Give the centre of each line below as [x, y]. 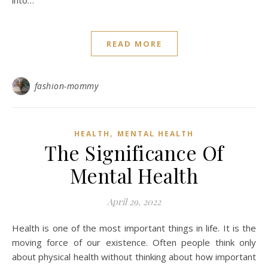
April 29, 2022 [134, 202]
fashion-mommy [66, 86]
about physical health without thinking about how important [134, 257]
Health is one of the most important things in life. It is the [16, 228]
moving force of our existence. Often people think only [134, 242]
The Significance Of [134, 153]
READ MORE [134, 44]
